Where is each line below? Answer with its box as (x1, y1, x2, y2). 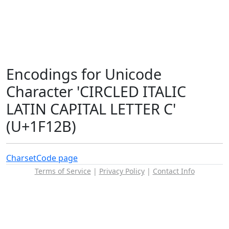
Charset (6, 152, 36, 164)
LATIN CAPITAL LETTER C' (6, 99, 176, 119)
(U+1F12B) (6, 116, 76, 136)
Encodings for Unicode (6, 64, 162, 84)
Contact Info (152, 166, 195, 176)
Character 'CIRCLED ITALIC (6, 81, 186, 101)
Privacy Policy (99, 166, 145, 176)
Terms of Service (34, 166, 91, 176)
